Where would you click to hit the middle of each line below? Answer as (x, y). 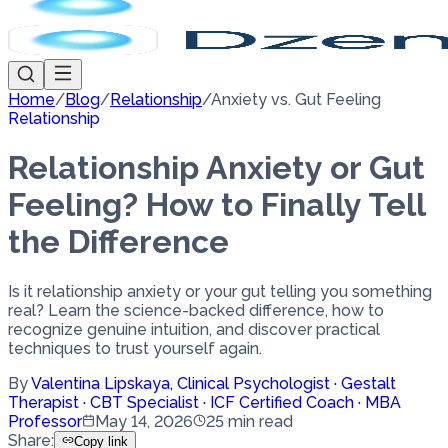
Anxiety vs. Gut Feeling (296, 99)
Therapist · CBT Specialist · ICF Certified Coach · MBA (204, 402)
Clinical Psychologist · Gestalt (286, 383)
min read (260, 421)
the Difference (118, 242)
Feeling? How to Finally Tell (216, 205)
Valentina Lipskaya (100, 383)
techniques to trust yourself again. (135, 348)
